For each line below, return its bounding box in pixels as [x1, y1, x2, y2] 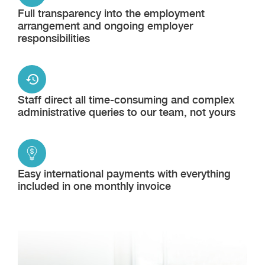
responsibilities [18, 31, 90, 44]
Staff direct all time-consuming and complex [18, 93, 235, 106]
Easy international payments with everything [18, 167, 231, 180]
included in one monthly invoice [18, 179, 171, 192]
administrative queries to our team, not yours [18, 105, 235, 118]
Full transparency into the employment [18, 7, 205, 20]
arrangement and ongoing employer [18, 19, 193, 32]
